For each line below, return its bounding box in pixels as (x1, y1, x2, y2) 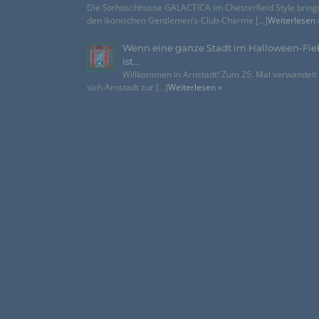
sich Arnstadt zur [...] (87, 80, 168, 93)
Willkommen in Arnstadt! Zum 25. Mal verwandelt (122, 68, 317, 80)
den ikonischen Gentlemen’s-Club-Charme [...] (87, 14, 268, 26)
